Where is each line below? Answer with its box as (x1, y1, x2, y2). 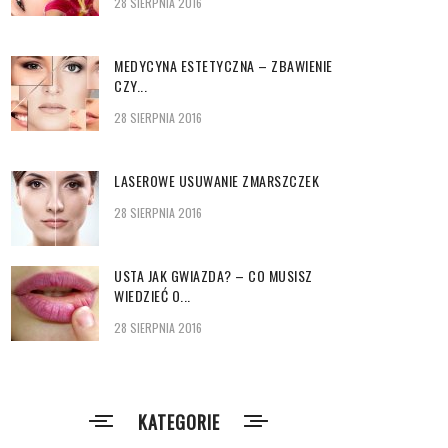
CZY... (114, 75, 147, 96)
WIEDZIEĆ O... (114, 285, 191, 306)
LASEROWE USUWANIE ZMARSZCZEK (114, 170, 319, 191)
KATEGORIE (137, 409, 220, 435)
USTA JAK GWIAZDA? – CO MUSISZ (114, 265, 313, 286)
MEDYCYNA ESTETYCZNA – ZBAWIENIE (114, 55, 333, 76)
